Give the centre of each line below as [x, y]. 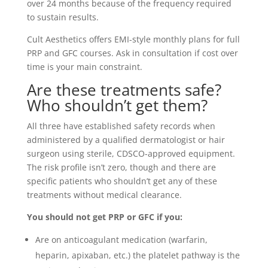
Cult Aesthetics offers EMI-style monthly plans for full [133, 39]
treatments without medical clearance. [104, 195]
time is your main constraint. [84, 67]
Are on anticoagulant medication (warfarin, [121, 240]
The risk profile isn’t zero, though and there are [121, 167]
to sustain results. [63, 17]
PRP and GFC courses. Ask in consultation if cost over [132, 53]
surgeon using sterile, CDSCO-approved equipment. [131, 153]
